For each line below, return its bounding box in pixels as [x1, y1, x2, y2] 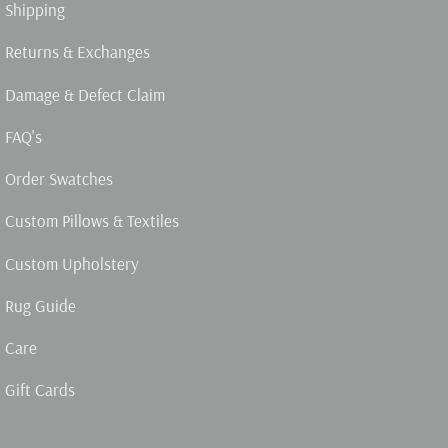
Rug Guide [4, 294, 76, 316]
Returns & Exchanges [4, 41, 150, 63]
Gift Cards [4, 379, 75, 401]
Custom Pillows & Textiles [4, 210, 179, 232]
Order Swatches [4, 168, 113, 189]
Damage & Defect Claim [4, 83, 165, 105]
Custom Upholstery [4, 252, 139, 274]
